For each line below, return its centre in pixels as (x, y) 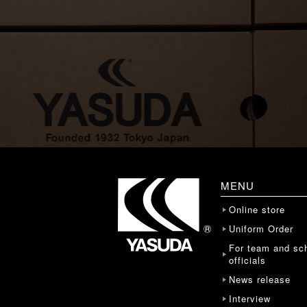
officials (247, 260)
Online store (257, 209)
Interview (250, 298)
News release (260, 279)
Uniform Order (261, 229)
